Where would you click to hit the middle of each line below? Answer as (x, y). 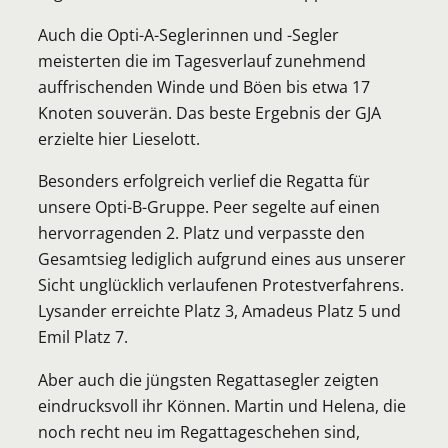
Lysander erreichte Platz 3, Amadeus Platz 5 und (219, 311)
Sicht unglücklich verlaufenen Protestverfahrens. (221, 285)
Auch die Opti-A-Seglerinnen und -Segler (188, 34)
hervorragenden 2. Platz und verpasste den (201, 233)
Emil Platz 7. (83, 337)
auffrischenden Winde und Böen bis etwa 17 (204, 86)
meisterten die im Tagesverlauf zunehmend (202, 60)
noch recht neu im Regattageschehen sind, (199, 431)
